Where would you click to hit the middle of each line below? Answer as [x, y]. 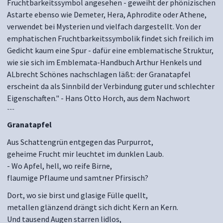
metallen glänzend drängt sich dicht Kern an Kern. [93, 207]
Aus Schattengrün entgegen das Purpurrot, [80, 142]
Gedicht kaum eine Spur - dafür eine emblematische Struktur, [110, 50]
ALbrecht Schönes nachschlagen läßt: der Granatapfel [99, 74]
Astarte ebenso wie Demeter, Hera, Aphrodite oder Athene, [107, 14]
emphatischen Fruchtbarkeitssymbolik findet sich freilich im [110, 38]
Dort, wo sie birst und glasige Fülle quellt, [77, 195]
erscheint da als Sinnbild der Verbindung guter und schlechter [111, 86]
